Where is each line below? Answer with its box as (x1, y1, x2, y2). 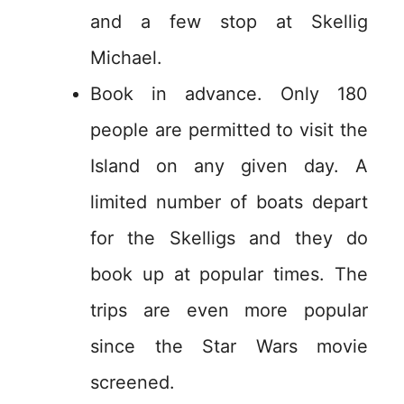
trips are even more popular (90, 299, 368, 322)
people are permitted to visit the (90, 119, 368, 142)
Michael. (90, 47, 162, 69)
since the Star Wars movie (90, 335, 368, 358)
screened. (90, 372, 175, 394)
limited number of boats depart (90, 191, 368, 214)
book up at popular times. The (90, 263, 368, 286)
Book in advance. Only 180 (90, 83, 368, 106)
